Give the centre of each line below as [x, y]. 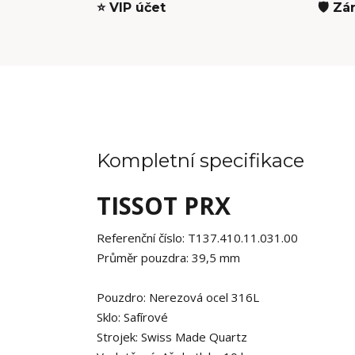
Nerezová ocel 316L [204, 297]
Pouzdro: [123, 297]
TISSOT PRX [164, 206]
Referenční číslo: [141, 238]
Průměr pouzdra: [143, 258]
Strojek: [119, 337]
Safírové [146, 317]
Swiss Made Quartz [194, 337]
